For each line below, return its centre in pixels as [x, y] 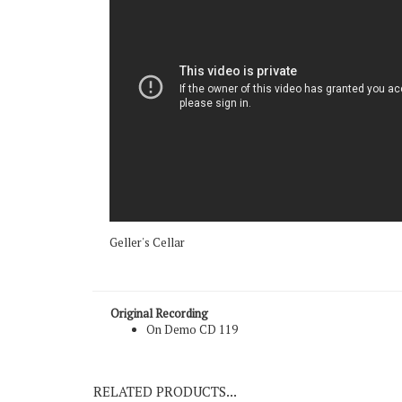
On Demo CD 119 [192, 363]
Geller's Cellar [147, 275]
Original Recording [159, 346]
